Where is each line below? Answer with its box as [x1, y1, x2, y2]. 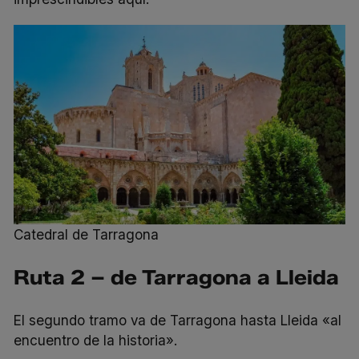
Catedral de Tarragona [14, 225, 159, 243]
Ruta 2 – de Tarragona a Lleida [14, 264, 340, 289]
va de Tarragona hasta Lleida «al [127, 311, 342, 329]
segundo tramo [29, 311, 127, 329]
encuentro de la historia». [14, 331, 178, 349]
